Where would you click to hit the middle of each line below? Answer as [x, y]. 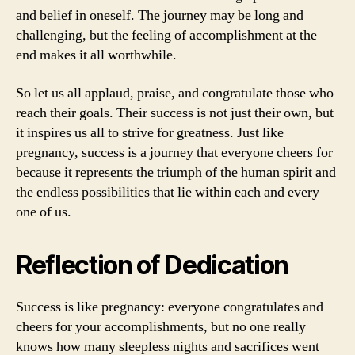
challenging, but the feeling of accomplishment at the [166, 35]
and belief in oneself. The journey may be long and [160, 15]
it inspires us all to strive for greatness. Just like [150, 132]
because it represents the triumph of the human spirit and [176, 172]
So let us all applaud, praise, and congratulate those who [175, 93]
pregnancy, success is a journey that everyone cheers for [174, 152]
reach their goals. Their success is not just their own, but [175, 113]
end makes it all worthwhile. [96, 55]
